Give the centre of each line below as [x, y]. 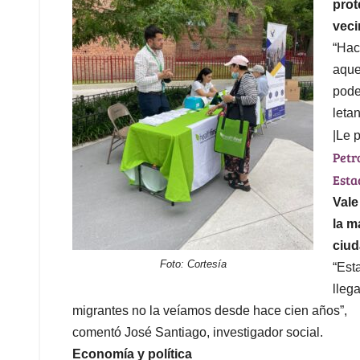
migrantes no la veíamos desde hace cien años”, [210, 310]
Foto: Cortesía [193, 264]
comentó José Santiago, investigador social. [198, 332]
